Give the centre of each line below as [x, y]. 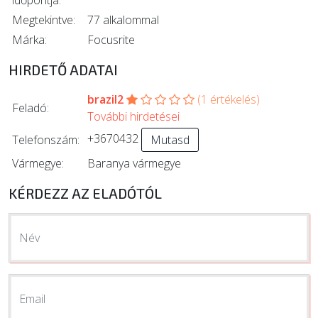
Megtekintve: [44, 20]
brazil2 [105, 99]
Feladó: [31, 108]
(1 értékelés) [229, 99]
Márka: [29, 39]
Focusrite [111, 39]
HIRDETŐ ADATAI [63, 69]
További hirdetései [133, 116]
